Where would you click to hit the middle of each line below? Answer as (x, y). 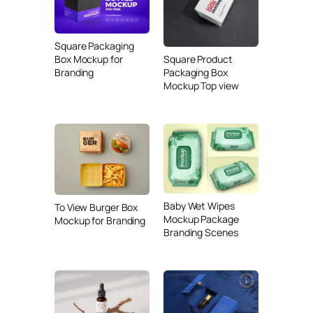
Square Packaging (94, 45)
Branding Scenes (201, 232)
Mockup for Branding (100, 220)
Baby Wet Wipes (199, 205)
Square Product (198, 59)
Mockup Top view (201, 86)
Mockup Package (201, 219)
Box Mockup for (89, 59)
